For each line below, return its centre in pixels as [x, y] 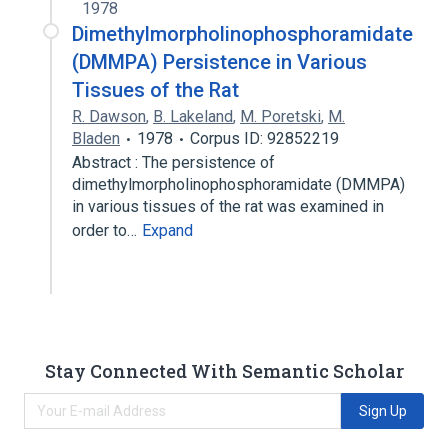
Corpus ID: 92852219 [264, 138]
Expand [167, 230]
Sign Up [382, 410]
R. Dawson [109, 116]
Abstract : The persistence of [173, 162]
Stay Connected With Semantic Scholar [224, 370]
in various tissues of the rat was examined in [228, 206]
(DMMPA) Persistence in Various [219, 62]
